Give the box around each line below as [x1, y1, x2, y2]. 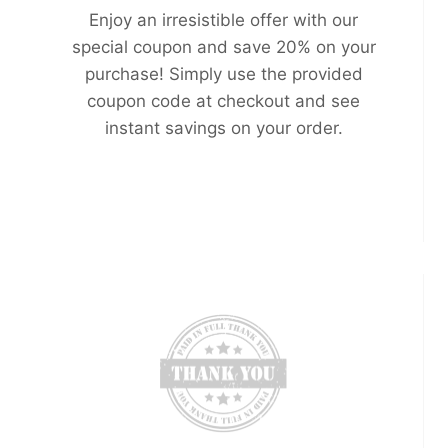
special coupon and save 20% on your [71, 37, 376, 58]
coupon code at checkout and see [87, 91, 360, 112]
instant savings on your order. [104, 118, 343, 139]
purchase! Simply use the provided [84, 64, 363, 85]
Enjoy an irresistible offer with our [89, 10, 358, 31]
